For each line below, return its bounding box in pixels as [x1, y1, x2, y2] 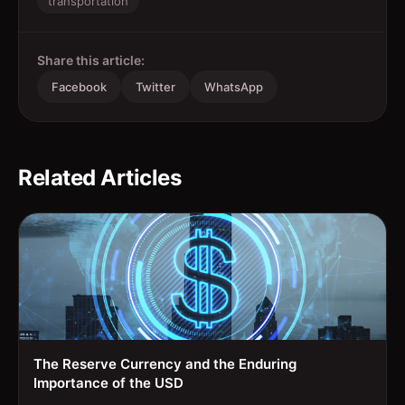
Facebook [52, 80, 107, 95]
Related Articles [18, 165, 181, 192]
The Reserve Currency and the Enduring [33, 355, 297, 373]
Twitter [136, 80, 175, 95]
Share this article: [37, 52, 145, 69]
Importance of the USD [33, 374, 184, 392]
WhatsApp [204, 80, 263, 95]
